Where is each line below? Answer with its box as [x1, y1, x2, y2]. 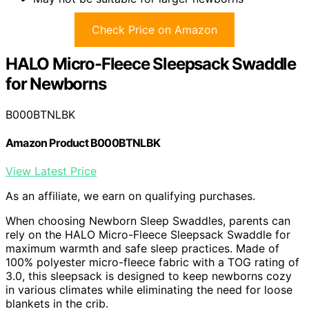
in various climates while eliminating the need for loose [6, 283, 292, 297]
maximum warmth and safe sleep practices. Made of [6, 241, 279, 256]
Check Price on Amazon [92, 22, 217, 37]
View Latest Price [6, 164, 97, 179]
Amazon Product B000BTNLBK [6, 135, 160, 150]
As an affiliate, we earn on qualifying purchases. [6, 189, 255, 203]
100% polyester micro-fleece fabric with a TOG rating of [6, 255, 299, 270]
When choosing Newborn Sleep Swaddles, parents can [6, 214, 290, 228]
